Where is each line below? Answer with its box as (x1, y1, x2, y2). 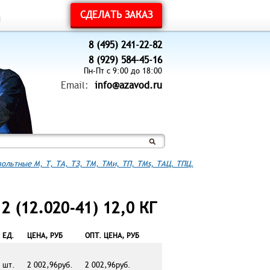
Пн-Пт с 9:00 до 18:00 (83, 66, 162, 76)
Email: (60, 80, 92, 92)
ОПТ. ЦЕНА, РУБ (84, 231, 139, 240)
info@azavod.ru (94, 80, 162, 92)
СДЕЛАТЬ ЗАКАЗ (80, 9, 152, 21)
